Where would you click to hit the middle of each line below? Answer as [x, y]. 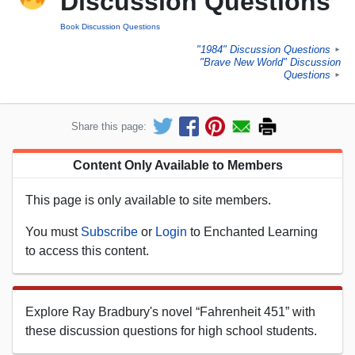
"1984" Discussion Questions [263, 50]
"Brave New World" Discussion [270, 63]
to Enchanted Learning [252, 231]
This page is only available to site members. [148, 200]
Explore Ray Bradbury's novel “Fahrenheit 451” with [170, 311]
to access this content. [87, 250]
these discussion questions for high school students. [171, 330]
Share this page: [109, 126]
